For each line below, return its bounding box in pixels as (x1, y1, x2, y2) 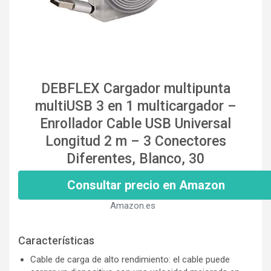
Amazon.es (109, 200, 155, 212)
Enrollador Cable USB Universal (40, 116, 231, 132)
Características (18, 234, 94, 247)
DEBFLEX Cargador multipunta (41, 80, 230, 97)
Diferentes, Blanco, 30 (67, 151, 204, 168)
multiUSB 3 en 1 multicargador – (34, 98, 237, 115)
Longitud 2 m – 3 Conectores (45, 133, 226, 150)
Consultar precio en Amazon (67, 178, 225, 193)
